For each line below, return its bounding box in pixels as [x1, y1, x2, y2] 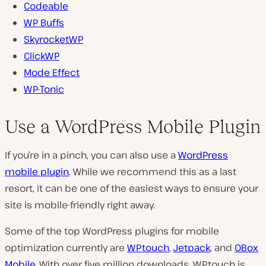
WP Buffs [24, 15, 64, 29]
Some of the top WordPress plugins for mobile [5, 224, 219, 237]
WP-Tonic [24, 82, 64, 96]
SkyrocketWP [24, 32, 83, 46]
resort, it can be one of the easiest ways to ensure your [5, 181, 258, 195]
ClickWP [24, 49, 59, 62]
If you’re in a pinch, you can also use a [5, 148, 178, 161]
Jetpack [173, 240, 210, 254]
